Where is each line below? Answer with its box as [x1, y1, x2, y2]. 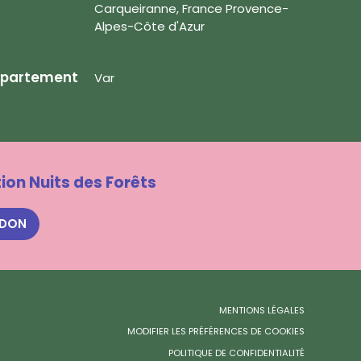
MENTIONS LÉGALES [219, 303, 305, 317]
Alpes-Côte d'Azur [93, 17, 205, 35]
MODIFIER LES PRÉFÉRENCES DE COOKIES [127, 325, 305, 338]
